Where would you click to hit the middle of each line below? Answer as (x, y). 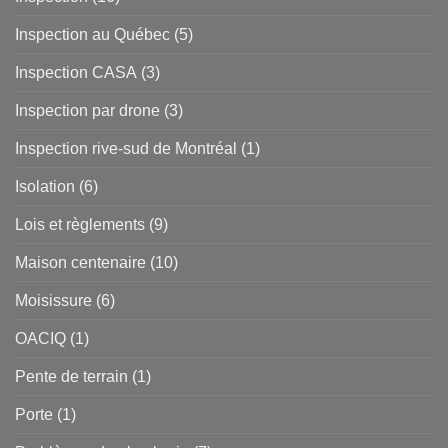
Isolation (45, 187)
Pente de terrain (71, 377)
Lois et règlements (80, 225)
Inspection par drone (87, 111)
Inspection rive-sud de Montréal (126, 149)
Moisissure (53, 301)
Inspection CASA (76, 73)
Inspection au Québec (92, 35)
